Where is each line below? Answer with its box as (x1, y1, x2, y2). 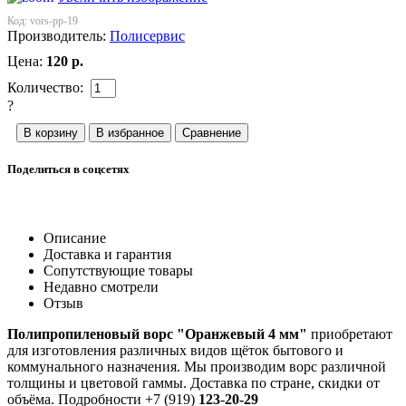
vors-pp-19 (30, 14, 78, 28)
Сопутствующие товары (43, 262, 193, 278)
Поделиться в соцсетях (7, 162, 130, 177)
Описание (43, 229, 106, 246)
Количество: (7, 80, 91, 96)
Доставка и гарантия (43, 246, 171, 262)
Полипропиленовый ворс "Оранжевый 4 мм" (7, 325, 311, 342)
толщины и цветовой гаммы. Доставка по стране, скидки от (7, 374, 380, 391)
